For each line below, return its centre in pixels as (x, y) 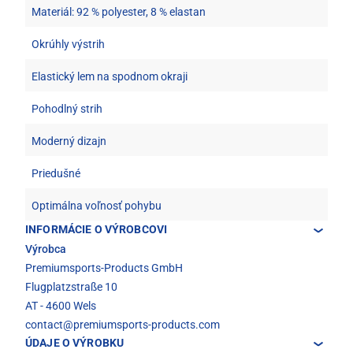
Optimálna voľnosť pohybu (97, 206)
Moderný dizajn (69, 141)
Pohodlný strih (67, 109)
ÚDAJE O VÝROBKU (75, 343)
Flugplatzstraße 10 (71, 287)
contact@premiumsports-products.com (123, 325)
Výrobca (46, 249)
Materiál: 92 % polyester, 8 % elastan (119, 12)
